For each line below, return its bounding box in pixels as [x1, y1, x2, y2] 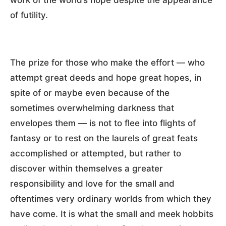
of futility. [10, 10, 48, 20]
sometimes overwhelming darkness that [10, 102, 174, 113]
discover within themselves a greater [10, 163, 163, 174]
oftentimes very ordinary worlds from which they [10, 193, 211, 204]
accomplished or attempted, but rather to [10, 148, 181, 158]
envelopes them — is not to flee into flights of [10, 118, 196, 128]
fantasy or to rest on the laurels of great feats [10, 133, 198, 143]
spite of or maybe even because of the [10, 87, 169, 98]
